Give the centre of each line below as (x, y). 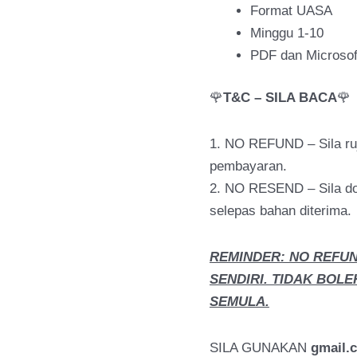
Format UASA (291, 10)
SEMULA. (239, 301)
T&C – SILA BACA (280, 98)
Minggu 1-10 (286, 33)
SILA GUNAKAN (258, 347)
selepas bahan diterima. (280, 211)
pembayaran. (248, 167)
